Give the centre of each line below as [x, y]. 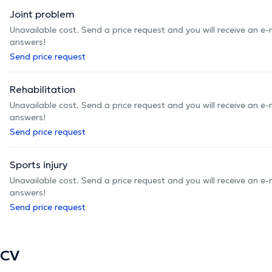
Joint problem [42, 14]
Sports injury [39, 164]
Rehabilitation [42, 89]
